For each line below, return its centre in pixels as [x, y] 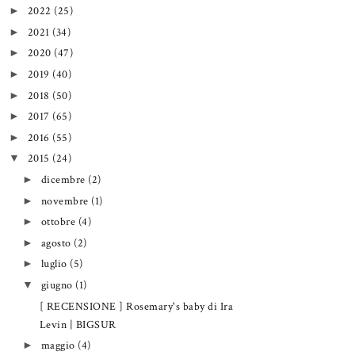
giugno [58, 285]
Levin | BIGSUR [78, 324]
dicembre [65, 180]
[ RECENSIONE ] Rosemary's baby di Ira [136, 306]
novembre [66, 200]
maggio [59, 345]
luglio [55, 264]
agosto [57, 242]
